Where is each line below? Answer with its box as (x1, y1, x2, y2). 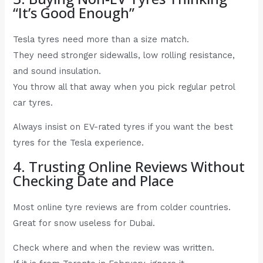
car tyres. (13, 97, 53, 108)
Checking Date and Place (13, 170, 174, 190)
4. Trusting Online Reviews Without (13, 156, 245, 176)
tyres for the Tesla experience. (13, 137, 144, 149)
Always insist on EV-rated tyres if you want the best (13, 122, 234, 133)
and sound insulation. (13, 65, 102, 76)
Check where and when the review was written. (13, 242, 215, 253)
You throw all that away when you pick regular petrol (13, 81, 235, 92)
